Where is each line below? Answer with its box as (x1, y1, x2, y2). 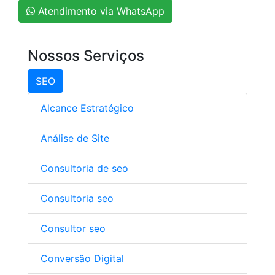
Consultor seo (41, 222, 106, 234)
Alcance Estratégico (41, 102, 134, 114)
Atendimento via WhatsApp (35, 5, 165, 17)
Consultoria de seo (41, 162, 128, 174)
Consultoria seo (41, 192, 114, 204)
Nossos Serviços (28, 47, 144, 64)
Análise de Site (41, 132, 109, 144)
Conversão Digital (41, 252, 124, 265)
